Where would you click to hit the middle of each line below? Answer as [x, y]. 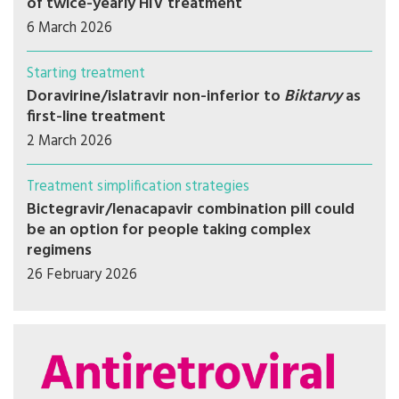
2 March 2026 [69, 141]
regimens [59, 251]
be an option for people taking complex [169, 230]
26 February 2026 [82, 275]
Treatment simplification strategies [138, 187]
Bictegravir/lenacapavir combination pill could [191, 210]
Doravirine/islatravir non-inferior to [155, 97]
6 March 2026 [69, 28]
